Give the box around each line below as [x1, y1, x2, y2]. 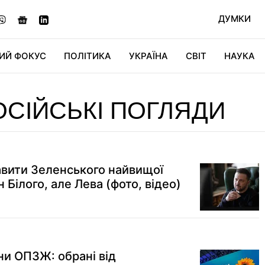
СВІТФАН [191, 84, 231, 95]
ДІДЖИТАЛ [81, 84, 130, 95]
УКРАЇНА [129, 50, 168, 62]
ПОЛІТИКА [64, 50, 111, 62]
